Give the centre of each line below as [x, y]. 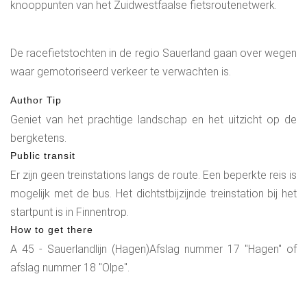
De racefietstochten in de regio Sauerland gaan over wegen [153, 53]
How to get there [52, 229]
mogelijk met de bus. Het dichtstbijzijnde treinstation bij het [153, 193]
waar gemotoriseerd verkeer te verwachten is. [121, 71]
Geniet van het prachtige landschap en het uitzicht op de [153, 119]
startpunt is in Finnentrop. [70, 212]
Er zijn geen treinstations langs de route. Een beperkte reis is [153, 175]
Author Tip [36, 100]
